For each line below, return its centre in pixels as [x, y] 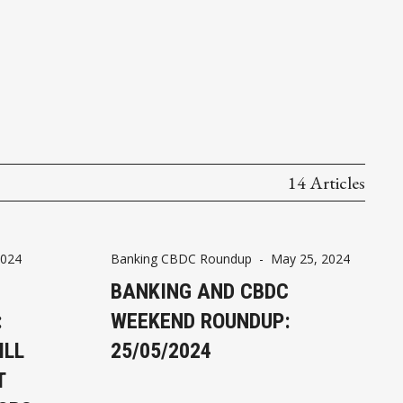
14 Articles [327, 182]
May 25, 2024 [310, 258]
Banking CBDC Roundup [181, 258]
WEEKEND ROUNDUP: [200, 321]
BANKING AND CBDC [199, 291]
